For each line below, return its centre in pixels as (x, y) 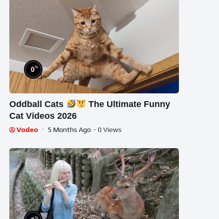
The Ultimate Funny (128, 104)
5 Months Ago (70, 130)
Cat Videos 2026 (43, 116)
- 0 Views (108, 130)
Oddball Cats (38, 104)
